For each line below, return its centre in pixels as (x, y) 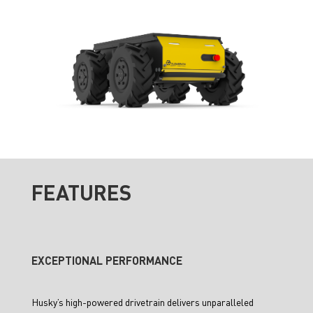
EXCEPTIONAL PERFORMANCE (107, 261)
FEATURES (81, 192)
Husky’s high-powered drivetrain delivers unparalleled (142, 302)
